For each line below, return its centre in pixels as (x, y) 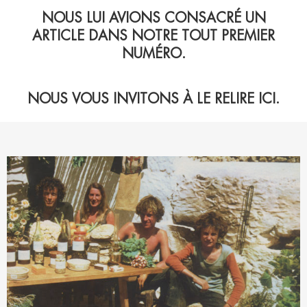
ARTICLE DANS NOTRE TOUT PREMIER (153, 36)
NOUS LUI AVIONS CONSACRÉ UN (153, 18)
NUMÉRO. (153, 54)
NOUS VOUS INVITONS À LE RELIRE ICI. (153, 99)
